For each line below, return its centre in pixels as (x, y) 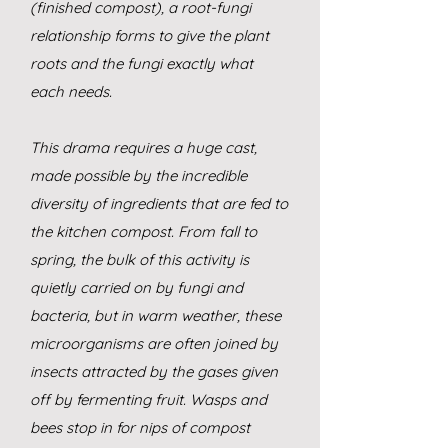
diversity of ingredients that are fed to (159, 203)
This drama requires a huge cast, (143, 147)
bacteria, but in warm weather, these (155, 315)
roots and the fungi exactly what (141, 63)
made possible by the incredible (138, 175)
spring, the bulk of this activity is (139, 259)
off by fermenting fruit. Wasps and (148, 399)
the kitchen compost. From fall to (143, 231)
